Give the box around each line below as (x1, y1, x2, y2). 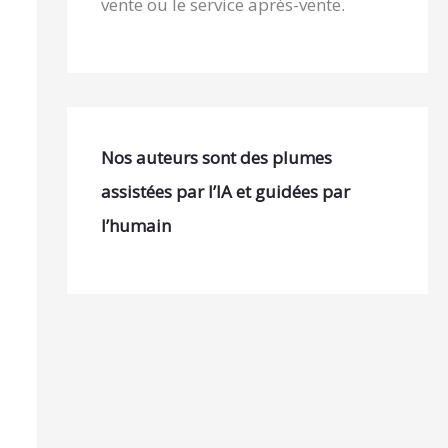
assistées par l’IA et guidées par (100, 180, 350, 204)
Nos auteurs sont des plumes (100, 146, 332, 170)
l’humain (100, 214, 171, 238)
